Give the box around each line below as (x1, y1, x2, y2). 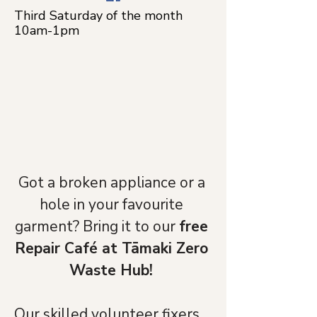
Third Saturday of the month (14, 7, 183, 24)
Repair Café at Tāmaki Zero (14, 238, 212, 258)
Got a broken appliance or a (18, 173, 209, 192)
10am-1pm (14, 22, 79, 39)
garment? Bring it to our (14, 217, 179, 236)
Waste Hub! (69, 260, 157, 280)
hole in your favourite (40, 195, 187, 214)
